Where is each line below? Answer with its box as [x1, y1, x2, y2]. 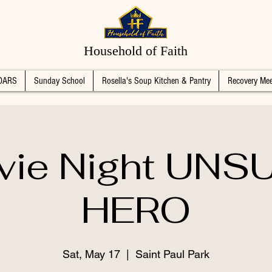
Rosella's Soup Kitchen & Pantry [101, 75, 211, 86]
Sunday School [33, 75, 85, 86]
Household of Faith [84, 43, 188, 58]
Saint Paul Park [135, 248, 209, 260]
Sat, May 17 [63, 248, 120, 260]
